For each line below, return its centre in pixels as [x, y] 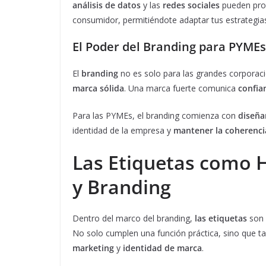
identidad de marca [162, 248]
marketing [93, 248]
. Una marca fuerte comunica [181, 88]
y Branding [122, 187]
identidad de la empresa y [123, 131]
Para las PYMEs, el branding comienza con [155, 116]
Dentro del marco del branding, [134, 218]
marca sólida [98, 88]
